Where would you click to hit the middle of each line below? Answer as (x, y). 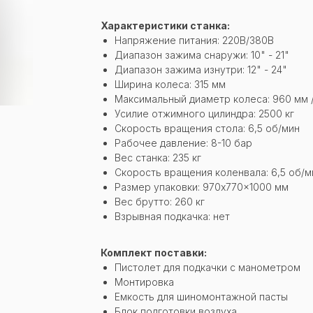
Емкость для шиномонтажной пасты (201, 296)
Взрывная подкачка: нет (172, 216)
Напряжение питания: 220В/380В (194, 40)
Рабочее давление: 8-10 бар (183, 143)
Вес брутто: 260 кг (160, 201)
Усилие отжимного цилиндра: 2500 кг (204, 113)
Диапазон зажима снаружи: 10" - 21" (202, 54)
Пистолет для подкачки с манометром (208, 267)
